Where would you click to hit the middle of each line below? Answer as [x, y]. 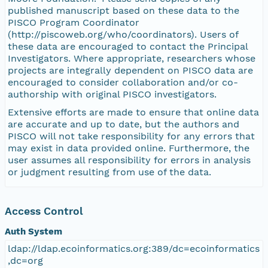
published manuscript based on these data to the [124, 10]
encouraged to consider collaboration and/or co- [123, 82]
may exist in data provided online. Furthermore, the [129, 148]
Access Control [44, 211]
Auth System [33, 231]
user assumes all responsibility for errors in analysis [129, 160]
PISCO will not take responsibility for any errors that [131, 136]
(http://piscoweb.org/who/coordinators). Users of [123, 34]
